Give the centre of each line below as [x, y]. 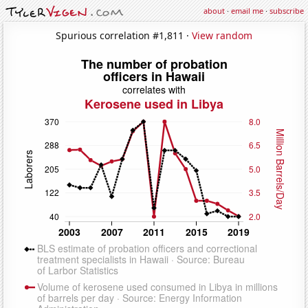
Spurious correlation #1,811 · [124, 35]
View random [222, 35]
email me [247, 11]
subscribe [287, 11]
